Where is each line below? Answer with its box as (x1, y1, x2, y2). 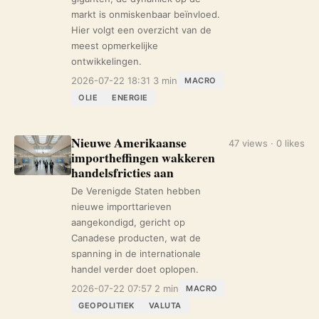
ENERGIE (112, 93, 148, 103)
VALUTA (148, 300, 182, 310)
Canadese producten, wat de (71, 232, 201, 244)
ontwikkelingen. (71, 56, 142, 67)
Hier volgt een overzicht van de (71, 24, 211, 36)
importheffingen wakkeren (71, 148, 215, 167)
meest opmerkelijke (71, 40, 158, 51)
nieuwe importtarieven (71, 201, 172, 212)
